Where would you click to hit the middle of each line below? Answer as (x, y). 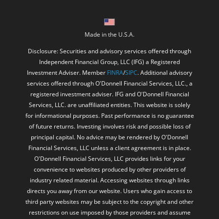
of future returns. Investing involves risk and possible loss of (109, 102)
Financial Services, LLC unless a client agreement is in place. (109, 124)
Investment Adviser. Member (67, 48)
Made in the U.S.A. (109, 10)
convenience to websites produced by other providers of (109, 145)
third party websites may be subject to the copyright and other (109, 177)
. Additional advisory (165, 48)
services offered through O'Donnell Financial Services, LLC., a (109, 59)
